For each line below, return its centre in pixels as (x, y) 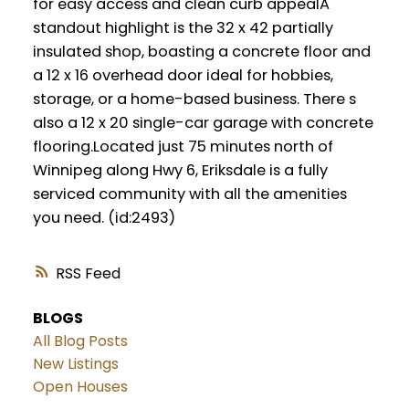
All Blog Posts (80, 341)
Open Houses (80, 387)
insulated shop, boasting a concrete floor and (201, 51)
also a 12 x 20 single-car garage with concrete (203, 122)
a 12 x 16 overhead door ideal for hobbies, (183, 75)
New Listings (75, 364)
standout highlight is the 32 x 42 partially (183, 27)
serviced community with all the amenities (189, 194)
